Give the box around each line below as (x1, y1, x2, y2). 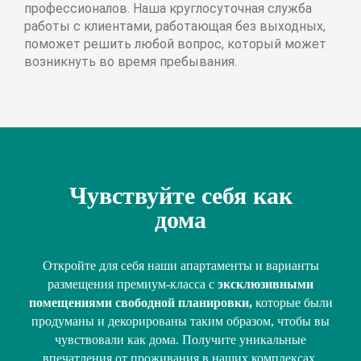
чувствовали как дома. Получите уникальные (55, 332, 306, 346)
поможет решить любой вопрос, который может (24, 35, 326, 52)
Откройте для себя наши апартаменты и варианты (42, 258, 319, 272)
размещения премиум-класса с (48, 276, 218, 291)
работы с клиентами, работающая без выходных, (24, 18, 326, 34)
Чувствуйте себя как (68, 181, 293, 209)
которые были (251, 295, 333, 309)
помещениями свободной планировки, (28, 295, 252, 309)
